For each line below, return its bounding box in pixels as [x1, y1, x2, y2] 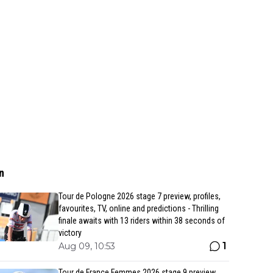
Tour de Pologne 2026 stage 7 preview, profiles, [58, 191, 221, 201]
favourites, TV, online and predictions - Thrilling [58, 204, 219, 213]
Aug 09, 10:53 [58, 241, 115, 252]
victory [58, 228, 82, 238]
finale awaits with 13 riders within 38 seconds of [58, 216, 225, 225]
